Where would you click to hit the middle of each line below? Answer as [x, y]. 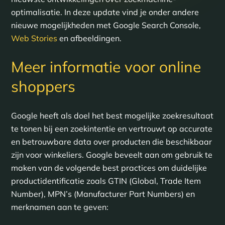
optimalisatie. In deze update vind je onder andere [105, 12]
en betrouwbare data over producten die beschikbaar [111, 141]
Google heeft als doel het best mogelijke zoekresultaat [112, 115]
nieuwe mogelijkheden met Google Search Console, [107, 25]
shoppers [43, 86]
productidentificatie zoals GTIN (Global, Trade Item [106, 181]
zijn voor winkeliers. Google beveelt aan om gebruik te [111, 154]
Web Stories [34, 38]
